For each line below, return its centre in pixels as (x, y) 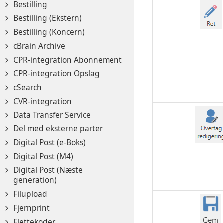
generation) (35, 180)
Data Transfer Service (52, 115)
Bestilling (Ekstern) (48, 18)
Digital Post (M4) (43, 156)
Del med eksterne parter (58, 129)
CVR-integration (43, 101)
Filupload (30, 194)
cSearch (28, 87)
